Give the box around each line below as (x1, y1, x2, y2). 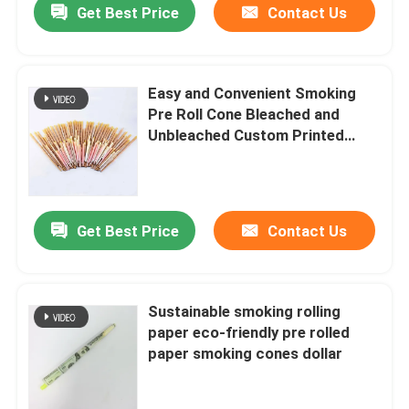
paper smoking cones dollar (148, 344, 343, 363)
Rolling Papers (148, 147, 250, 166)
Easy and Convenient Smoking (148, 84, 357, 103)
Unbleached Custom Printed (148, 126, 345, 145)
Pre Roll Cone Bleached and (148, 105, 341, 124)
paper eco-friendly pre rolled (148, 323, 351, 342)
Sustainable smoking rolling (148, 302, 341, 321)
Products (32, 336, 97, 355)
